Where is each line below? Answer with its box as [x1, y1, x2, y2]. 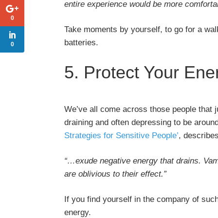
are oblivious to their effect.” [64, 169, 166, 179]
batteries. [64, 38, 98, 48]
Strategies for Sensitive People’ [64, 131, 179, 141]
